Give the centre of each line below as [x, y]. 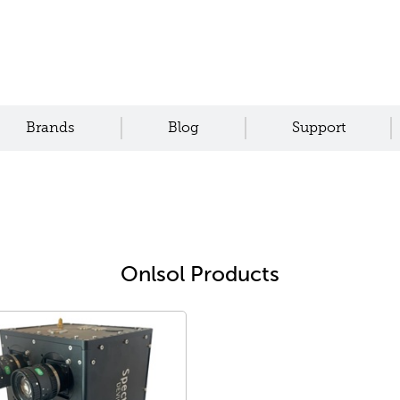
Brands [51, 128]
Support [318, 128]
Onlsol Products [200, 275]
